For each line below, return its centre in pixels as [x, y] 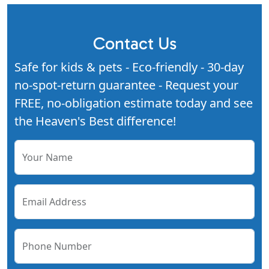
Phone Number [57, 246]
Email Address [54, 202]
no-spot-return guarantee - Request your [126, 85]
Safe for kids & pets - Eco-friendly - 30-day [129, 67]
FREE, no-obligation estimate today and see [134, 103]
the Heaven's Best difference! [95, 121]
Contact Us [134, 44]
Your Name [47, 158]
